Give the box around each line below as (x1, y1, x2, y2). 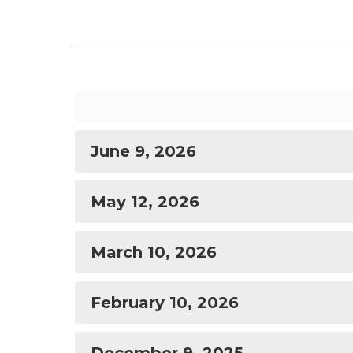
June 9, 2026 (91, 142, 196, 161)
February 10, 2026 (91, 293, 239, 312)
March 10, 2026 (91, 243, 217, 262)
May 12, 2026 (91, 192, 199, 211)
